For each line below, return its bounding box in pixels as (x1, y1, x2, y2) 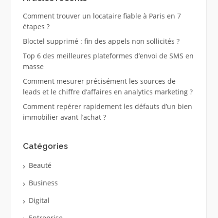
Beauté (28, 161, 52, 170)
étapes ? (22, 21, 50, 31)
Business (28, 178, 58, 188)
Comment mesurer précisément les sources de (22, 76, 176, 86)
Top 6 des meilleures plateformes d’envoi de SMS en (22, 51, 194, 60)
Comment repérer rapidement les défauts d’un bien (22, 101, 192, 111)
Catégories (22, 141, 68, 151)
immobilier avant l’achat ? (22, 112, 106, 122)
